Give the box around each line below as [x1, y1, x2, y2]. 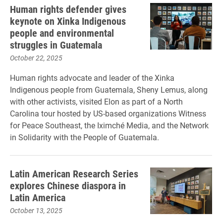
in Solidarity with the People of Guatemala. [10, 132, 159, 142]
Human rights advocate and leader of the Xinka [10, 72, 174, 83]
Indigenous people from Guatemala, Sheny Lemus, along [10, 84, 208, 95]
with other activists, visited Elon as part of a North [10, 96, 183, 107]
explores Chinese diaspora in [10, 179, 126, 192]
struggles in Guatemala [10, 38, 102, 51]
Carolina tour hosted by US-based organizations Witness [10, 108, 206, 118]
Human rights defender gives [10, 2, 126, 15]
